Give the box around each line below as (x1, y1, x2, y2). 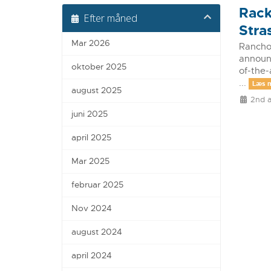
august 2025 (71, 85, 122, 96)
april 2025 (71, 132, 111, 143)
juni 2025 (71, 109, 108, 120)
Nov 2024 (71, 203, 112, 214)
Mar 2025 (71, 156, 109, 167)
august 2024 (71, 227, 122, 238)
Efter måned (79, 11, 137, 25)
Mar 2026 (71, 38, 110, 49)
